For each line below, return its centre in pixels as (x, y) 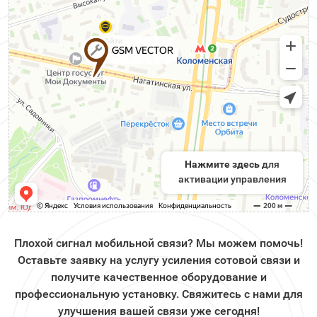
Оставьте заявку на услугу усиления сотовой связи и (158, 260)
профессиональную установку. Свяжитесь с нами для (158, 294)
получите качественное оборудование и (158, 277)
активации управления (232, 179)
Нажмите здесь (222, 164)
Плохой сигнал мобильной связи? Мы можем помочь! (158, 243)
